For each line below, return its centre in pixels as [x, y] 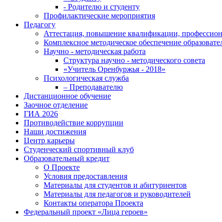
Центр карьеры [49, 141]
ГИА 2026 [41, 114]
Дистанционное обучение [67, 96]
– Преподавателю [93, 87]
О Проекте [62, 167]
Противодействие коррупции [74, 123]
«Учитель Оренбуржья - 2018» [114, 69]
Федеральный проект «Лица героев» [86, 212]
